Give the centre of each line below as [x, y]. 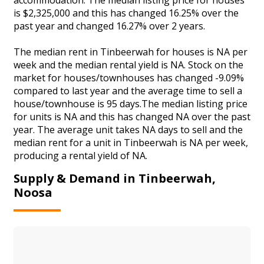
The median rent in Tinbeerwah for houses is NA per [131, 52]
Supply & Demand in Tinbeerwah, [115, 179]
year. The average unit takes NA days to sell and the [128, 129]
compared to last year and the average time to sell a [128, 90]
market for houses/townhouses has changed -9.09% [129, 77]
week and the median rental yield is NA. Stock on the [128, 65]
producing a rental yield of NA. [80, 155]
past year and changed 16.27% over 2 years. [109, 26]
